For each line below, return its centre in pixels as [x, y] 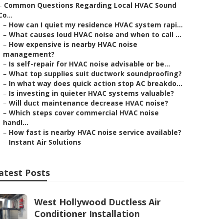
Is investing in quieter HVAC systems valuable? [91, 93]
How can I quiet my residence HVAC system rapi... [96, 25]
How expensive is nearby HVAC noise [73, 44]
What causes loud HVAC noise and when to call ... [95, 34]
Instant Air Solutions [45, 142]
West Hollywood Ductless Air [98, 202]
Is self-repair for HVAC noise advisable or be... [89, 64]
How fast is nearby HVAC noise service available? [95, 132]
